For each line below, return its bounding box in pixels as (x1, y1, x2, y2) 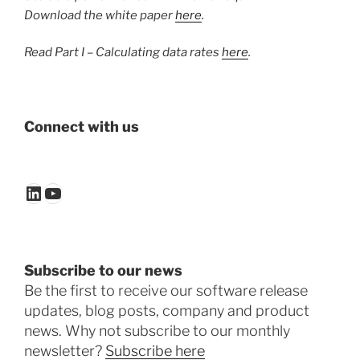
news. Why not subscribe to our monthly (24, 322, 290, 340)
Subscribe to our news (24, 262, 182, 280)
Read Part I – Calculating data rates (24, 45, 222, 60)
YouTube (43, 180, 120, 204)
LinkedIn (23, 180, 100, 204)
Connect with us (24, 117, 139, 135)
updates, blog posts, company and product (24, 302, 309, 320)
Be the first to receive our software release (24, 282, 308, 300)
